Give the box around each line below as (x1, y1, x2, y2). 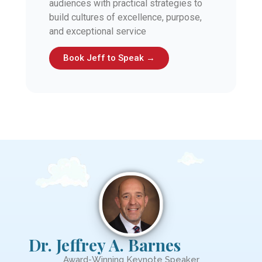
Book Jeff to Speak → (63, 53, 155, 64)
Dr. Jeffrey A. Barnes (29, 234, 181, 256)
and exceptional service (49, 25, 146, 37)
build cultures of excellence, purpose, (49, 11, 202, 23)
